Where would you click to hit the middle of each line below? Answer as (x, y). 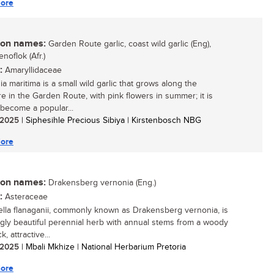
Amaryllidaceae (32, 70)
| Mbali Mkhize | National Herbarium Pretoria (102, 247)
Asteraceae (25, 197)
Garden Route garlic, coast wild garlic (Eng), (128, 44)
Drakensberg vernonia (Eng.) (101, 183)
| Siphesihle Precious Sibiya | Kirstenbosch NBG (110, 120)
